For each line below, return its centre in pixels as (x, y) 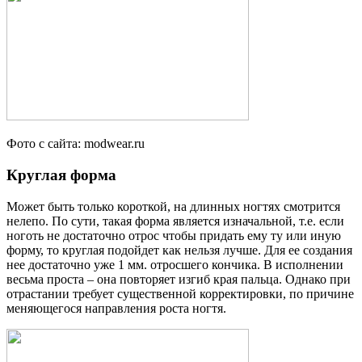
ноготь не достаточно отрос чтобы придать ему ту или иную (174, 235)
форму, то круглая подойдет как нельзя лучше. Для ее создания (179, 250)
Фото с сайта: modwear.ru (76, 144)
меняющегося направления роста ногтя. (116, 308)
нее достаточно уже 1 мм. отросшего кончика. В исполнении (175, 264)
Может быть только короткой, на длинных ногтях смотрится (173, 206)
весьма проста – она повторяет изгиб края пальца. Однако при (179, 279)
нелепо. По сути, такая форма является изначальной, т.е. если (175, 221)
